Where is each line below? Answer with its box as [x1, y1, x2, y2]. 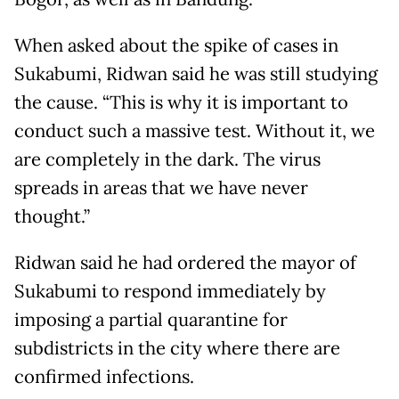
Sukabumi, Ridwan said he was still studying [14, 61, 378, 85]
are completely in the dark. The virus [14, 147, 321, 171]
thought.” [14, 204, 90, 228]
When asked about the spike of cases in [14, 33, 338, 57]
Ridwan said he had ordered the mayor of [14, 250, 356, 274]
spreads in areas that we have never [14, 175, 308, 199]
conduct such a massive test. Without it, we [14, 118, 375, 142]
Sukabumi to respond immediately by [14, 279, 326, 303]
